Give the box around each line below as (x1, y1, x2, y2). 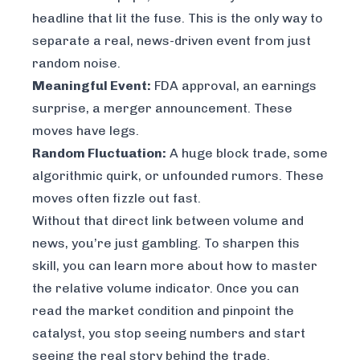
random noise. (32, 55, 121, 72)
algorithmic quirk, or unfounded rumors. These (32, 168, 324, 184)
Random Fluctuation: (32, 145, 166, 162)
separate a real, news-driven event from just (32, 33, 311, 49)
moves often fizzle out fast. (32, 190, 201, 207)
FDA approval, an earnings (151, 78, 317, 94)
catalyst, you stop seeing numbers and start (32, 325, 305, 342)
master (272, 258, 317, 274)
